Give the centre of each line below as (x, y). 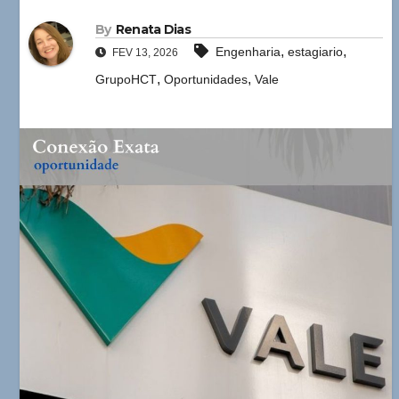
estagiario (315, 51)
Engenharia (248, 51)
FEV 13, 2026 (144, 52)
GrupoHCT (126, 79)
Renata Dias (153, 29)
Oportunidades (206, 79)
